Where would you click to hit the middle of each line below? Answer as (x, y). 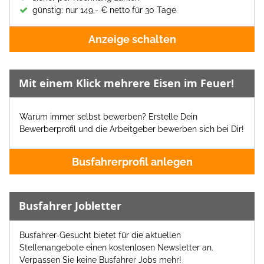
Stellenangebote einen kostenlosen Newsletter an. (116, 247)
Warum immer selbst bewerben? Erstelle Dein (108, 117)
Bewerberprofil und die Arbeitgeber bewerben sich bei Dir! (132, 129)
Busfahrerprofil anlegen (132, 162)
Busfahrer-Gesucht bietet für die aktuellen (100, 235)
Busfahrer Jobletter (70, 206)
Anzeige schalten (132, 39)
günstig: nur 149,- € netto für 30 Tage (104, 10)
